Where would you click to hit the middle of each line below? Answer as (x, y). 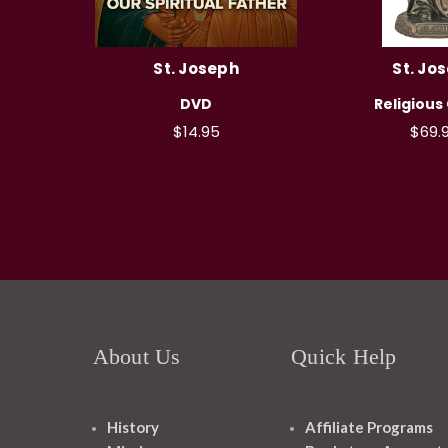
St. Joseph (196, 69)
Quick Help (344, 357)
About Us (136, 357)
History (132, 427)
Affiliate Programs (369, 427)
